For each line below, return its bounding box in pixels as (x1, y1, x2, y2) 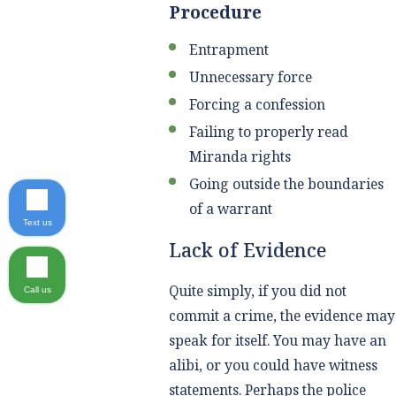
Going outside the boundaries (189, 174, 385, 194)
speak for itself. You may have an (168, 331, 386, 351)
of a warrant (189, 199, 273, 219)
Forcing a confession (189, 95, 326, 115)
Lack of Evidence (168, 237, 326, 263)
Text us (22, 217, 52, 227)
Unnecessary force (189, 67, 313, 88)
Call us (23, 284, 51, 294)
